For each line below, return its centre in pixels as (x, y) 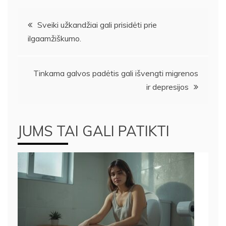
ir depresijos (167, 87)
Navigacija (50, 21)
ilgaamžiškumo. (54, 39)
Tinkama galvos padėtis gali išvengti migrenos (116, 73)
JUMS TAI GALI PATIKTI (94, 131)
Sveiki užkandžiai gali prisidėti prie (97, 25)
